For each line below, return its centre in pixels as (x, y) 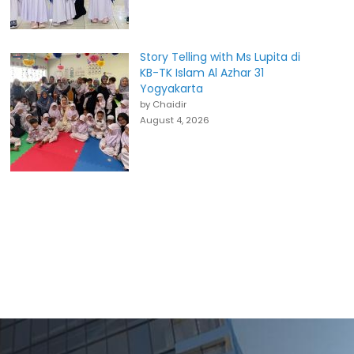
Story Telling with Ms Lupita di (220, 57)
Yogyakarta (172, 88)
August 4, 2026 (175, 120)
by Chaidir (164, 104)
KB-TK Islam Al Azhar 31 (202, 73)
